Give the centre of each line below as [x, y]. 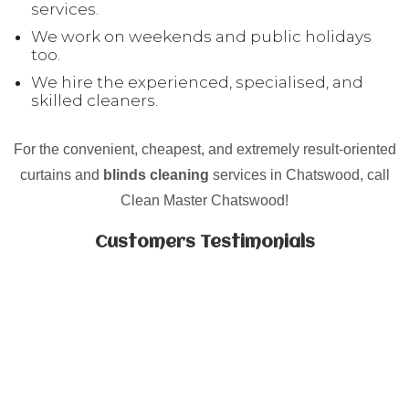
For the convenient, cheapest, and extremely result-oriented [204, 150]
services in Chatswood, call [299, 175]
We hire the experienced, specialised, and [197, 83]
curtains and [61, 175]
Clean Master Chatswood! [204, 201]
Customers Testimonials [204, 243]
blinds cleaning [156, 175]
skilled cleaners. [94, 101]
